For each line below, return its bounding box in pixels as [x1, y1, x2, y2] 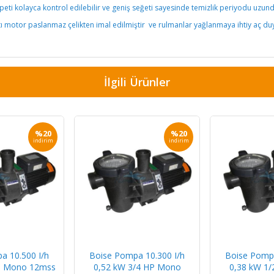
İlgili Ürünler [104, 74, 170, 89]
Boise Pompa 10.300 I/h [89, 250, 185, 261]
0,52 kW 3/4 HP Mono [93, 261, 181, 273]
